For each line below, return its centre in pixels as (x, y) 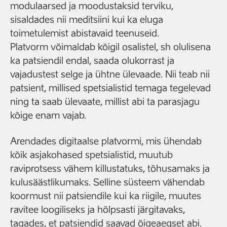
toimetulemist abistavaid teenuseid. (85, 33)
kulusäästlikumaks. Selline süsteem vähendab (107, 182)
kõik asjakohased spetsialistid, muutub (91, 155)
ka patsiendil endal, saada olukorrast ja (92, 61)
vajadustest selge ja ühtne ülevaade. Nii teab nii (110, 74)
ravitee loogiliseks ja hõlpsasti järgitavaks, (98, 210)
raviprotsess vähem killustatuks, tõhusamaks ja (110, 168)
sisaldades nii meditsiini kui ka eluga (87, 20)
